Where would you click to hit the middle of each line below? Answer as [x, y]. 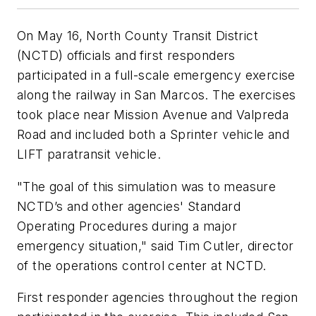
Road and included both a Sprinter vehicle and [153, 135]
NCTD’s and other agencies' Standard [129, 206]
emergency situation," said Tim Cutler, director [156, 245]
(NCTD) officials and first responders [126, 56]
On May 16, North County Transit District [138, 36]
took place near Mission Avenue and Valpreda [153, 115]
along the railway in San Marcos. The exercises [157, 95]
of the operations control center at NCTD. [142, 265]
